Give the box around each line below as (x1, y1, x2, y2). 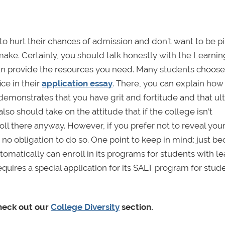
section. (120, 202, 153, 212)
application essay (42, 78, 113, 89)
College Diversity (51, 202, 120, 212)
